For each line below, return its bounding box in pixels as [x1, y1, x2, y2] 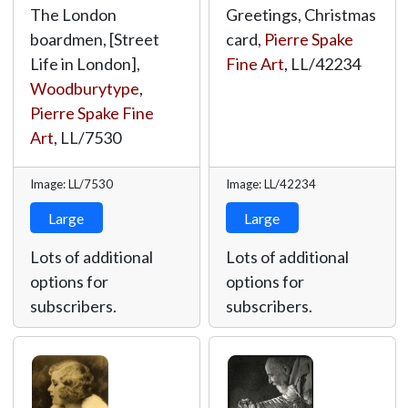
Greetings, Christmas [225, 5, 376, 25]
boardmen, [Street [29, 29, 159, 49]
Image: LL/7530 [29, 177, 113, 191]
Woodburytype [29, 78, 139, 98]
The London [29, 5, 117, 25]
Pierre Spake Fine [29, 103, 154, 123]
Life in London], [29, 54, 140, 74]
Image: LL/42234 [225, 177, 316, 191]
